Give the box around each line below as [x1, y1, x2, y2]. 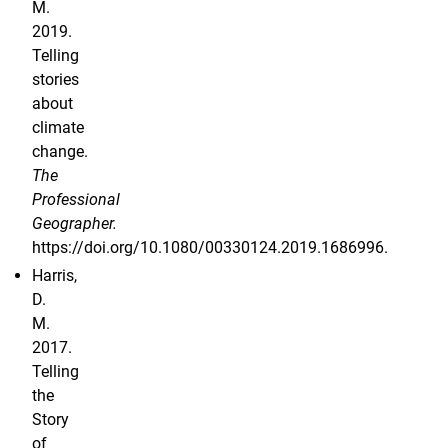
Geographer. [32, 214, 117, 234]
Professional [32, 190, 120, 210]
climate [32, 118, 84, 138]
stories [32, 70, 79, 90]
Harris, [32, 266, 77, 286]
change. [32, 142, 88, 162]
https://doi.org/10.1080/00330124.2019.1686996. [32, 238, 388, 258]
